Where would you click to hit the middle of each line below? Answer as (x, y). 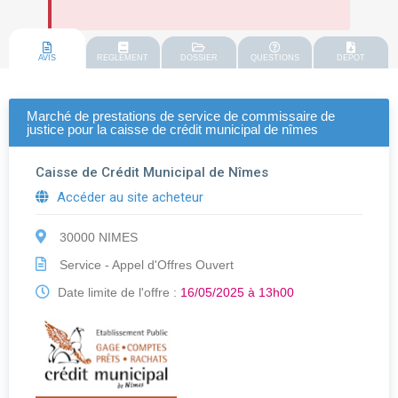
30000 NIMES (97, 238)
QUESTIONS (275, 58)
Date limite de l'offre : (117, 293)
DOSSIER (199, 58)
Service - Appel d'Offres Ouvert (145, 265)
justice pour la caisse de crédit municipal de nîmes (172, 130)
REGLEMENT (123, 58)
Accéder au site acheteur (128, 198)
